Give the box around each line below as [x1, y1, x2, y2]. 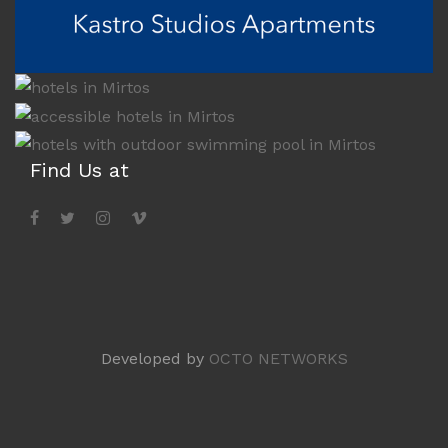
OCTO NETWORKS [208, 349, 348, 369]
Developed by [100, 349, 209, 369]
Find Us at [30, 158, 129, 183]
